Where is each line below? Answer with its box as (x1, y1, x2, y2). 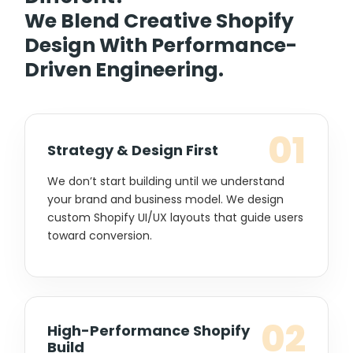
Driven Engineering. (24, 55, 224, 84)
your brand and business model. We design (47, 191, 284, 207)
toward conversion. (47, 227, 152, 243)
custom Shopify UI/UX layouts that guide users (47, 209, 303, 225)
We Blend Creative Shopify (24, 6, 294, 35)
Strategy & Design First (47, 140, 218, 161)
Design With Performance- (24, 31, 297, 59)
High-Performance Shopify (47, 320, 250, 340)
